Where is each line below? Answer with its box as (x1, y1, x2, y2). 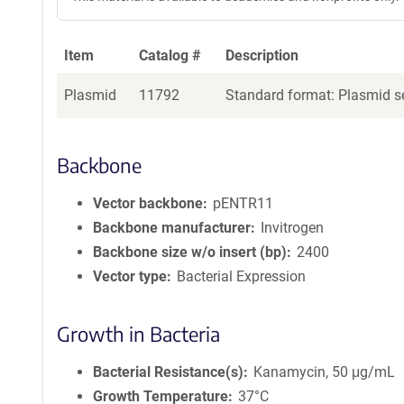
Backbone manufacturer (93, 219, 251, 236)
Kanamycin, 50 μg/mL (253, 363, 396, 381)
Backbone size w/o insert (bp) (93, 243, 287, 261)
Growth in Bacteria (57, 321, 220, 346)
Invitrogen (261, 219, 325, 236)
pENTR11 (213, 195, 274, 212)
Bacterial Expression (177, 268, 307, 285)
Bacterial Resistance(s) (93, 363, 243, 381)
